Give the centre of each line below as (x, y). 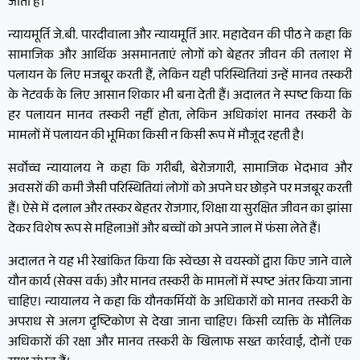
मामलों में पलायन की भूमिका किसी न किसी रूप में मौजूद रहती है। (156, 137)
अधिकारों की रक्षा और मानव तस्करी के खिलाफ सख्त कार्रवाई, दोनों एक (180, 343)
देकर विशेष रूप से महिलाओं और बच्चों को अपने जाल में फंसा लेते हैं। (165, 230)
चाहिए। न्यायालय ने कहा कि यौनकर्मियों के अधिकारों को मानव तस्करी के (180, 303)
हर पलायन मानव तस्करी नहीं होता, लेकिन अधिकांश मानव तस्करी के (180, 117)
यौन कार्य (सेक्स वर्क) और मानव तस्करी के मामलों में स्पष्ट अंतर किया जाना (180, 283)
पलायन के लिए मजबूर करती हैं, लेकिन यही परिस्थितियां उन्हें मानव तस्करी (180, 76)
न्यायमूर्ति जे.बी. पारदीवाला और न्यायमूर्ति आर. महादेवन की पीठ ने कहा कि (180, 36)
